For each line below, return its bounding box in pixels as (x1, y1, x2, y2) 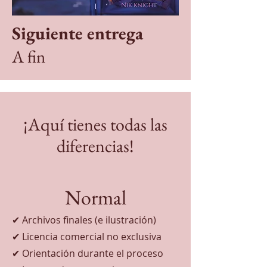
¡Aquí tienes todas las (23, 113, 167, 136)
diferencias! (57, 134, 134, 157)
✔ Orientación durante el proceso (12, 247, 163, 260)
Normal (64, 184, 126, 210)
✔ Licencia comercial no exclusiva (12, 230, 162, 243)
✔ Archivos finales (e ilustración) (12, 213, 156, 226)
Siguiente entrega (12, 21, 143, 45)
